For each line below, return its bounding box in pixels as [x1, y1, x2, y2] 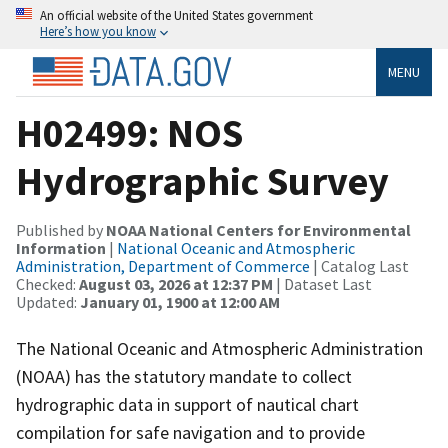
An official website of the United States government [40, 7, 313, 23]
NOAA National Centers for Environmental [106, 219, 411, 240]
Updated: [16, 291, 80, 312]
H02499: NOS [16, 107, 243, 158]
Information [16, 237, 106, 258]
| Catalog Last [310, 255, 409, 276]
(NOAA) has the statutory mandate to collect [16, 364, 352, 388]
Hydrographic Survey [16, 155, 389, 206]
